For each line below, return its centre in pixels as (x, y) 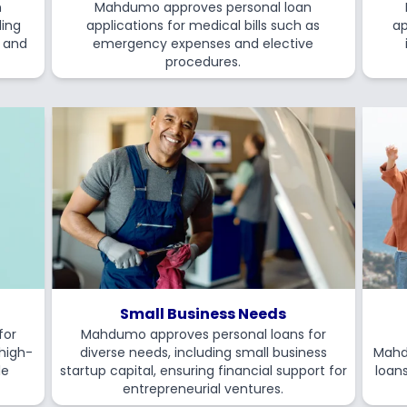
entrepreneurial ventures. (203, 389)
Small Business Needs (203, 314)
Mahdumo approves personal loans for (203, 334)
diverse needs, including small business (203, 352)
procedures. (203, 62)
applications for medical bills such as (203, 25)
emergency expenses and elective (203, 44)
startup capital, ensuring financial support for (203, 371)
